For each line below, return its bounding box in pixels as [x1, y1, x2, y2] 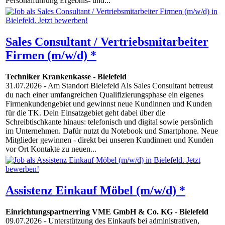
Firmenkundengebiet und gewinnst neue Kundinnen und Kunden [6, 99, 212, 108]
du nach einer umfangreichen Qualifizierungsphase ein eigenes [6, 90, 203, 99]
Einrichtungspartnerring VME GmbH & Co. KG [6, 207, 173, 216]
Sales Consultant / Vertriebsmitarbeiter [6, 35, 208, 49]
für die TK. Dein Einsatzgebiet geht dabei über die [6, 108, 165, 118]
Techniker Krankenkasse [6, 72, 91, 81]
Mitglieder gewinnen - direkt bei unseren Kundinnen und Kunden [6, 136, 213, 145]
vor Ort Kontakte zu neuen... [6, 145, 96, 154]
